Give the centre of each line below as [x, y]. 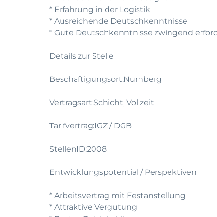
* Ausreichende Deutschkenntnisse [118, 21]
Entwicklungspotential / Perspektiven [123, 172]
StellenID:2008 [78, 149]
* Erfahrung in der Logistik [100, 9]
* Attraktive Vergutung [93, 207]
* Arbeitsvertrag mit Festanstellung [117, 195]
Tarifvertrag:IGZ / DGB [91, 126]
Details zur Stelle [82, 56]
